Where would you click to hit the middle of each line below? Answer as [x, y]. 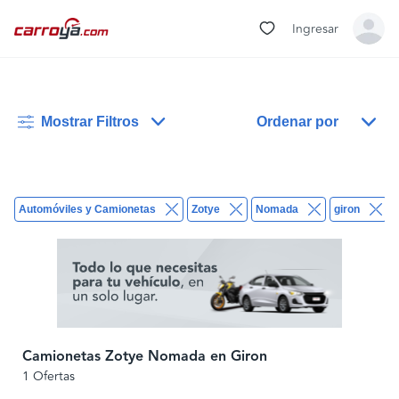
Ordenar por [297, 122]
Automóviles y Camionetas [87, 209]
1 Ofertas [48, 377]
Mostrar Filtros [90, 122]
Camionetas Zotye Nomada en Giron [144, 356]
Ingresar [315, 28]
